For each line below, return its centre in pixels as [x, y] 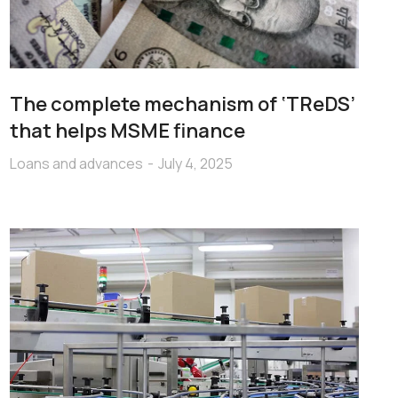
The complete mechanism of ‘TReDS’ [182, 103]
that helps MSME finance [127, 130]
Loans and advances [76, 163]
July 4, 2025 [195, 163]
